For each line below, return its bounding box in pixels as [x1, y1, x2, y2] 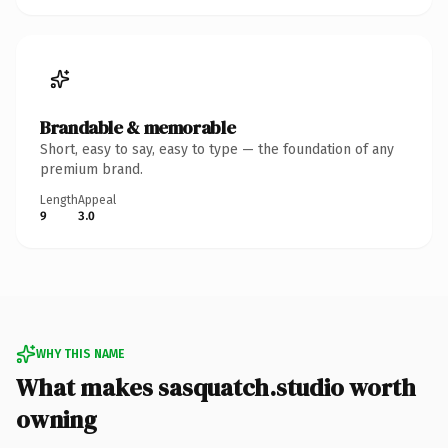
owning [16, 402, 97, 436]
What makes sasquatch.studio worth [16, 370, 416, 404]
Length [40, 192, 78, 207]
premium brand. [40, 160, 143, 178]
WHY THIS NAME [36, 346, 124, 361]
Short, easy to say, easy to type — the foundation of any [40, 140, 394, 158]
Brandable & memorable [40, 114, 236, 140]
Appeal [78, 192, 116, 207]
